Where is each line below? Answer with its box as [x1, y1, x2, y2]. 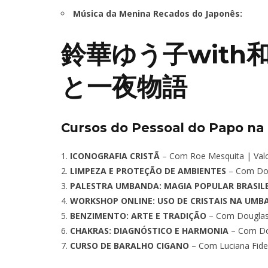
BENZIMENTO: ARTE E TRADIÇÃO [70, 209, 206, 221]
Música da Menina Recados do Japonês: [73, 8, 242, 20]
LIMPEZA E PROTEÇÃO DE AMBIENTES [70, 165, 226, 176]
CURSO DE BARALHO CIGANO [70, 239, 189, 251]
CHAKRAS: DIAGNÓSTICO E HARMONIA [70, 224, 229, 236]
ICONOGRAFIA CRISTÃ [70, 150, 160, 162]
